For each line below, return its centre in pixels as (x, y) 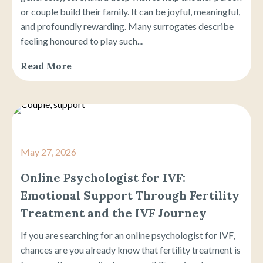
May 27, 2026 (48, 151)
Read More (46, 65)
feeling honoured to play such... (82, 41)
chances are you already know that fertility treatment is (131, 249)
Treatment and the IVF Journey (114, 213)
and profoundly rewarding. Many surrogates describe (127, 26)
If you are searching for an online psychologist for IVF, (128, 235)
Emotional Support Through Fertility (130, 195)
